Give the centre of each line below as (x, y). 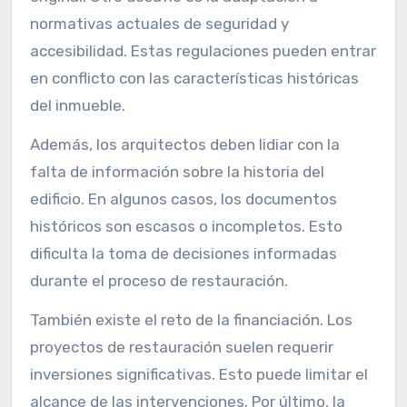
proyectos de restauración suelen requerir (181, 347)
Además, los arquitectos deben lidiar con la (184, 145)
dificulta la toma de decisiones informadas (183, 254)
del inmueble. (77, 106)
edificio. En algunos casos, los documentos (183, 199)
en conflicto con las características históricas (194, 79)
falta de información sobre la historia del (177, 172)
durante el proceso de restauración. (159, 281)
